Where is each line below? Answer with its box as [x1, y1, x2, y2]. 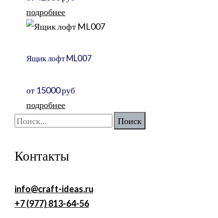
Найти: [14, 113, 40, 125]
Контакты [14, 147, 69, 164]
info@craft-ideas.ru [14, 183, 93, 195]
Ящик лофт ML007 [26, 53, 92, 63]
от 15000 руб [26, 85, 75, 96]
